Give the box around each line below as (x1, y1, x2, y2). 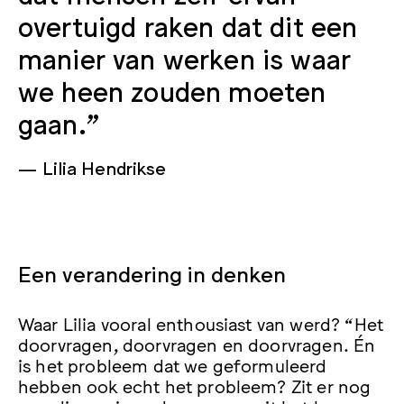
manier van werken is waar (18, 41, 352, 75)
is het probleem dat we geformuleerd (18, 353, 327, 376)
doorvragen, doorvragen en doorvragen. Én (18, 333, 376, 355)
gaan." (18, 106, 99, 140)
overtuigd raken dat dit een (18, 9, 358, 42)
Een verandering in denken (18, 260, 286, 287)
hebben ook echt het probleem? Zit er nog (18, 374, 372, 397)
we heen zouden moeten (18, 74, 326, 107)
